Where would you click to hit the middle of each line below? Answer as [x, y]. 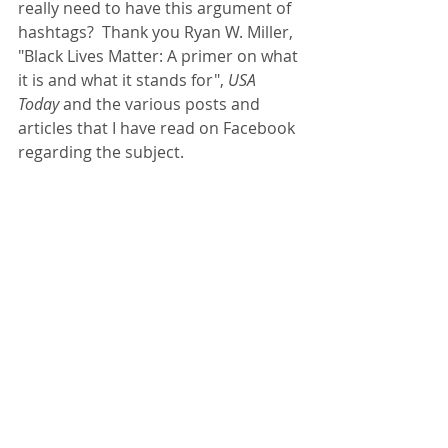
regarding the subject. [101, 152]
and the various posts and [161, 104]
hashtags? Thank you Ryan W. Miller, [157, 32]
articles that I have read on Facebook [158, 128]
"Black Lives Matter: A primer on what [160, 56]
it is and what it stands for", [123, 80]
